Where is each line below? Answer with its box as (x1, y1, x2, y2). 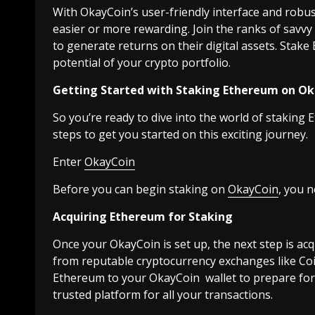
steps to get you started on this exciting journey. (53, 127, 308, 143)
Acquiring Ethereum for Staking (53, 209, 233, 225)
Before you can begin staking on (53, 181, 228, 198)
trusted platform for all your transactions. (53, 287, 273, 303)
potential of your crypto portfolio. (53, 55, 231, 71)
